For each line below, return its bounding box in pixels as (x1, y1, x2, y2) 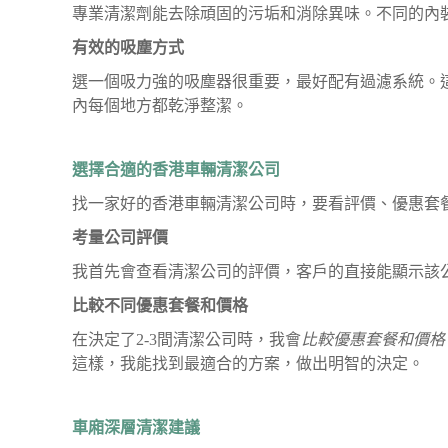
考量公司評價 (72, 229, 168, 246)
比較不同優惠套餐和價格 (72, 297, 248, 314)
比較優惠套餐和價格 (301, 331, 445, 348)
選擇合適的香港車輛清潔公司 (72, 161, 280, 178)
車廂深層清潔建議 (72, 419, 200, 436)
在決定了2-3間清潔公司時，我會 (72, 331, 301, 348)
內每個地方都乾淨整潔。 (72, 97, 248, 114)
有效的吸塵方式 (72, 39, 184, 56)
